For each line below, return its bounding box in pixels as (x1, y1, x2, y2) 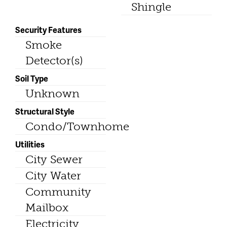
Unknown (25, 86, 80, 100)
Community (25, 184, 91, 199)
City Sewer (25, 152, 83, 166)
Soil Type (15, 72, 48, 84)
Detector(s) (25, 53, 83, 67)
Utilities (15, 138, 45, 150)
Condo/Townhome (25, 119, 129, 133)
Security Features (15, 23, 82, 35)
